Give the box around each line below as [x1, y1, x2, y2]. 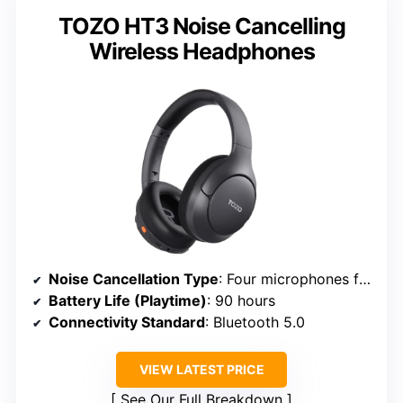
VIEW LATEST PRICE [139, 361, 264, 377]
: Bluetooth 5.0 [205, 312, 305, 331]
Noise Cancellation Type [49, 269, 219, 288]
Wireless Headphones [88, 37, 315, 65]
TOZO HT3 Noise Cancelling [58, 12, 345, 40]
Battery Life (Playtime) [49, 291, 207, 309]
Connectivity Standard [49, 312, 205, 331]
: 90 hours [207, 291, 275, 309]
